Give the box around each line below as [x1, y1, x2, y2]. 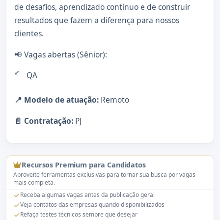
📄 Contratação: [14, 115, 73, 127]
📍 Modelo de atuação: [14, 94, 99, 106]
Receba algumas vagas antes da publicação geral [20, 191, 155, 199]
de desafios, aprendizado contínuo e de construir [14, 1, 190, 13]
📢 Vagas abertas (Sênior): [14, 49, 107, 60]
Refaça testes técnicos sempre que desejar [20, 210, 137, 219]
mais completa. [13, 178, 55, 187]
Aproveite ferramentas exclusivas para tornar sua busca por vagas [13, 170, 196, 179]
